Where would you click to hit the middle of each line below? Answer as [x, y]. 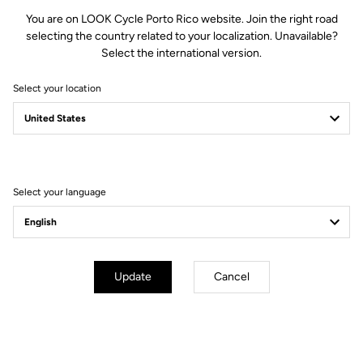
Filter [48, 163]
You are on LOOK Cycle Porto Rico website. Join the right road [181, 19]
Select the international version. [181, 53]
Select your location [57, 88]
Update [132, 277]
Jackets [50, 228]
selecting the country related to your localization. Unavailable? [181, 36]
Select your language [60, 192]
